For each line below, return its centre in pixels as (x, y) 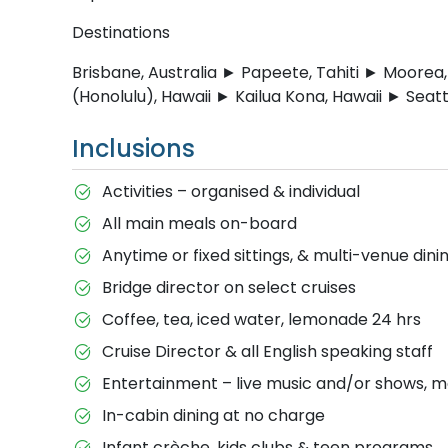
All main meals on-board (199, 223)
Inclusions (133, 148)
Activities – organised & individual (230, 191)
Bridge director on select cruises (228, 287)
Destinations (121, 32)
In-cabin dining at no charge (213, 415)
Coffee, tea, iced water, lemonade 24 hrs (261, 319)
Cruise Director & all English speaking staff (267, 351)
